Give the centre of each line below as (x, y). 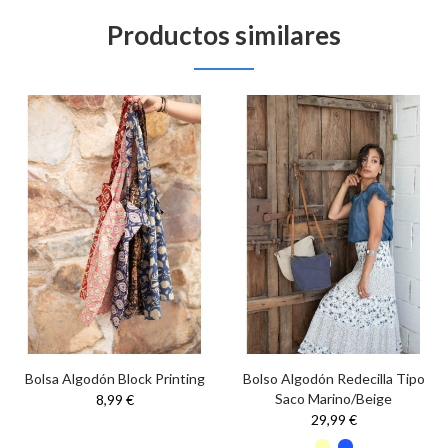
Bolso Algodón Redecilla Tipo (333, 379)
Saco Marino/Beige (333, 399)
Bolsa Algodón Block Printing (114, 379)
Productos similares (224, 35)
